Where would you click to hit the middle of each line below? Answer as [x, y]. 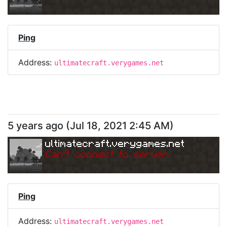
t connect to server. [118, 154]
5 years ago [35, 126]
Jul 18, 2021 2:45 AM [120, 126]
